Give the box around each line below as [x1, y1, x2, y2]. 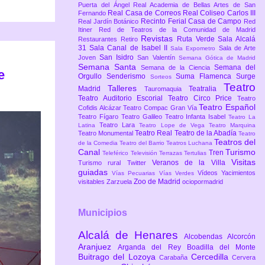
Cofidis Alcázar [78, 104, 124, 112]
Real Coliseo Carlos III [182, 9, 256, 18]
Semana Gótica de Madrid [178, 54, 256, 62]
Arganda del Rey [118, 243, 187, 251]
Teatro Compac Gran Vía [123, 104, 199, 112]
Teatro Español [199, 102, 256, 112]
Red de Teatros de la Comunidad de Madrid [98, 26, 256, 34]
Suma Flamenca [176, 72, 237, 81]
